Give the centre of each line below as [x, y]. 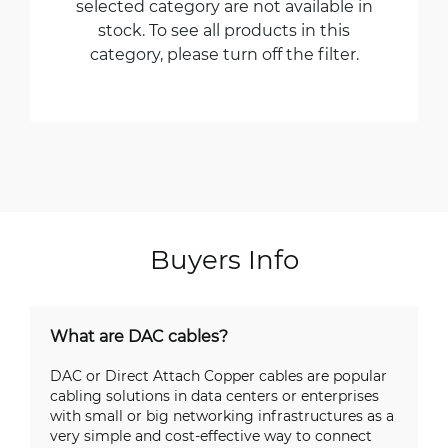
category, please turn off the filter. [224, 53]
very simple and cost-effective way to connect [211, 435]
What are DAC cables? [139, 335]
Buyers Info [224, 259]
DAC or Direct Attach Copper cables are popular [218, 375]
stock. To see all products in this [224, 29]
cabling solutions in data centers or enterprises [214, 395]
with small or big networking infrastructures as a [222, 415]
